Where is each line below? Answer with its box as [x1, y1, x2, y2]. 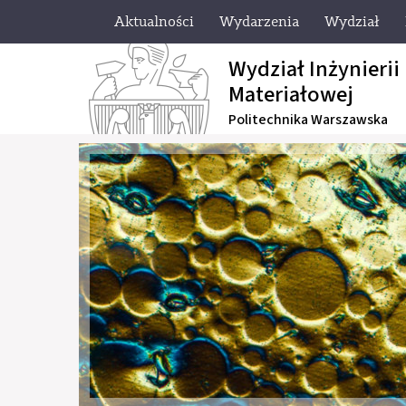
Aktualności [114, 13, 194, 31]
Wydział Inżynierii [228, 53, 400, 85]
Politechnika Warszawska [228, 110, 388, 130]
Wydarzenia [219, 13, 299, 31]
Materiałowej [228, 79, 353, 111]
